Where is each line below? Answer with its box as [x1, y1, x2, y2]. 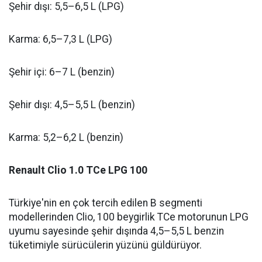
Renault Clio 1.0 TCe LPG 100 [9, 164, 147, 177]
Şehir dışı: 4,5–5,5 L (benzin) [9, 99, 135, 111]
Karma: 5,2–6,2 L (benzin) [9, 132, 123, 144]
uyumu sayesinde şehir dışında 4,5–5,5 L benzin [9, 225, 224, 237]
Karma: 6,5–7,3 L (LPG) [9, 33, 112, 46]
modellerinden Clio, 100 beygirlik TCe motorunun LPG [9, 211, 249, 223]
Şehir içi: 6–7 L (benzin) [9, 66, 115, 78]
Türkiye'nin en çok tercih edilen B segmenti [9, 197, 202, 209]
